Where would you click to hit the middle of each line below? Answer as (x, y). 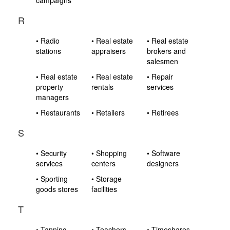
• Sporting (52, 179)
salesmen (163, 61)
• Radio (48, 41)
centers (104, 163)
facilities (104, 189)
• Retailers (108, 112)
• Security (51, 153)
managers (52, 97)
